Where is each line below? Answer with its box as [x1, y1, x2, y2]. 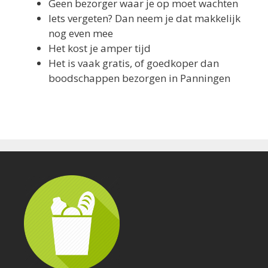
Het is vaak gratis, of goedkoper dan [48, 56, 219, 70]
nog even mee [48, 26, 113, 40]
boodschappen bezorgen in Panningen [48, 71, 230, 85]
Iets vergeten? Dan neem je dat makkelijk [48, 11, 240, 25]
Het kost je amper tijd [48, 41, 151, 55]
